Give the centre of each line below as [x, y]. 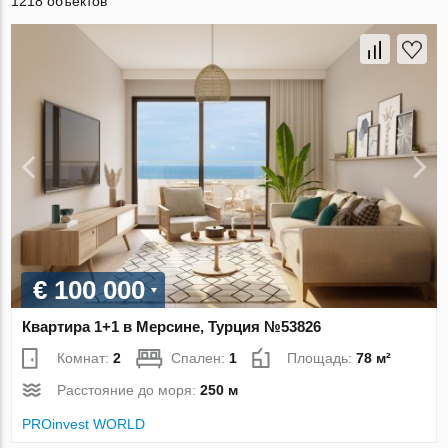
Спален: [200, 357]
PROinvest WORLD [84, 423]
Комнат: [85, 357]
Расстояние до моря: [129, 389]
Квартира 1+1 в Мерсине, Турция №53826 [172, 326]
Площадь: [322, 357]
